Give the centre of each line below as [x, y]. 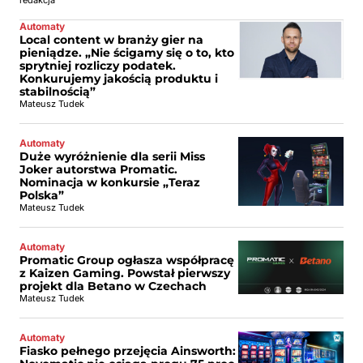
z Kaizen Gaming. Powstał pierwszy [125, 273]
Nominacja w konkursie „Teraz [110, 182]
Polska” [42, 195]
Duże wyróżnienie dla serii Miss [112, 156]
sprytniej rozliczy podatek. [98, 66]
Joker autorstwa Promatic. [98, 169]
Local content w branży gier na [111, 40]
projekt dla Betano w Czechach [113, 286]
